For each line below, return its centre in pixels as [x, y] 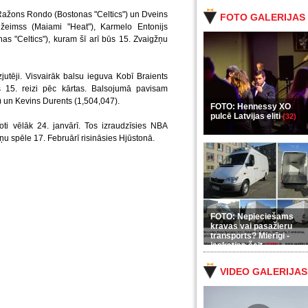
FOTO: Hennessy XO [251, 107]
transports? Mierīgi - [250, 236]
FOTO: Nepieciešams [252, 217]
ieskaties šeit [238, 245]
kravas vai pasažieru [251, 226]
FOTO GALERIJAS [263, 17]
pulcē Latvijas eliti [246, 116]
